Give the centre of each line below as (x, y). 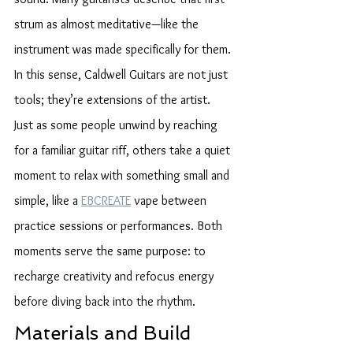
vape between (170, 201)
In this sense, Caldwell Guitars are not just (123, 74)
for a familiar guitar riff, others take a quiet (124, 150)
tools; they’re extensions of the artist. (112, 100)
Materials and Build (105, 333)
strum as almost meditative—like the (108, 24)
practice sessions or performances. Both (120, 226)
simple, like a (48, 201)
